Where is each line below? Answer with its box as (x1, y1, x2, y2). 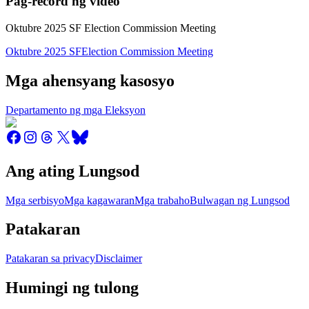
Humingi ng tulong (6, 279, 139, 297)
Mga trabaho (134, 194, 190, 206)
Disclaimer (95, 252, 142, 265)
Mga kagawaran (64, 194, 134, 206)
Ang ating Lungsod (6, 161, 139, 180)
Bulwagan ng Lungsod (190, 194, 290, 206)
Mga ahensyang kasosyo (6, 71, 175, 90)
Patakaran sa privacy (6, 252, 95, 265)
